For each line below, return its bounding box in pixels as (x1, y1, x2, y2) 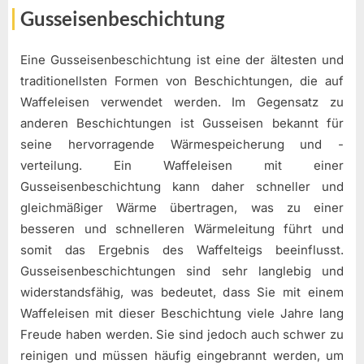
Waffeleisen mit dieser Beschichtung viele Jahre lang (20, 305, 344, 321)
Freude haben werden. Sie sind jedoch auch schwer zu (20, 326, 344, 342)
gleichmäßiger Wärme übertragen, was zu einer (20, 199, 344, 215)
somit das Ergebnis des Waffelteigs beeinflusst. (20, 241, 344, 258)
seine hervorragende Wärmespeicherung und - (20, 136, 344, 152)
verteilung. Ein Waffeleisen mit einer (20, 157, 344, 173)
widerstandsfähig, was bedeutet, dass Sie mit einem (20, 284, 344, 300)
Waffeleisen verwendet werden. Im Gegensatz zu (20, 93, 344, 110)
